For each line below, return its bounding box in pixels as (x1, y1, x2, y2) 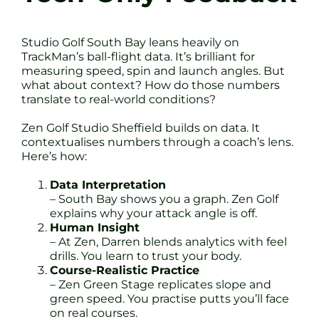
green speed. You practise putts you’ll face (50, 292, 289, 306)
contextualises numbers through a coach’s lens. (21, 135, 293, 150)
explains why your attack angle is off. (50, 206, 257, 221)
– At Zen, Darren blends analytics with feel (50, 235, 287, 249)
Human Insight (50, 221, 140, 235)
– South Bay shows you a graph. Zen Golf (50, 192, 278, 206)
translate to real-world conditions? (21, 93, 216, 107)
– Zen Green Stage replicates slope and (50, 278, 271, 292)
